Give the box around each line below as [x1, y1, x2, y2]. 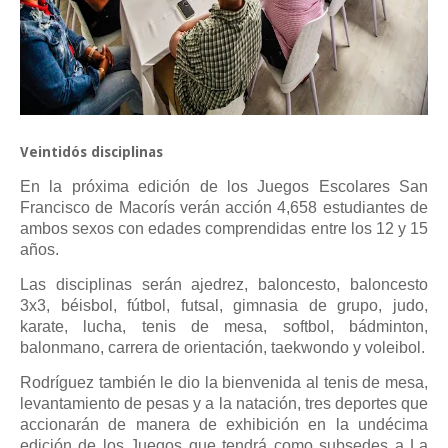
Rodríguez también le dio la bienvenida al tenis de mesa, [20, 374, 428, 391]
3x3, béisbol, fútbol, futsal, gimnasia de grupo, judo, [20, 297, 428, 314]
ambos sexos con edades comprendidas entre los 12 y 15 [20, 220, 428, 237]
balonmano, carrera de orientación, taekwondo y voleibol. [20, 339, 425, 356]
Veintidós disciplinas [20, 144, 163, 160]
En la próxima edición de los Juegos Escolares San [20, 178, 428, 195]
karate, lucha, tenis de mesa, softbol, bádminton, [20, 318, 428, 335]
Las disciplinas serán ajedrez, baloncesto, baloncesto [20, 276, 428, 293]
